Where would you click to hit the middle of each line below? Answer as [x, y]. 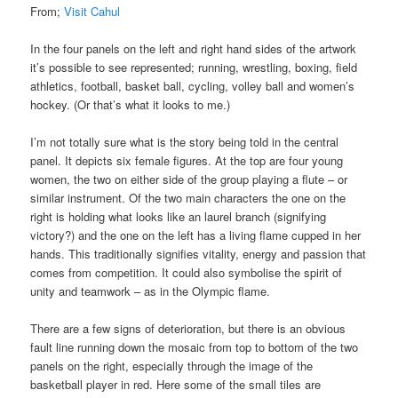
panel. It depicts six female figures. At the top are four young [187, 161]
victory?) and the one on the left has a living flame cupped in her [196, 235]
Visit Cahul [92, 12]
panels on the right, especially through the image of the [172, 366]
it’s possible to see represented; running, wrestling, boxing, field [194, 68]
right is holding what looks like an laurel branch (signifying [179, 217]
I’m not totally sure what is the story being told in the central [185, 142]
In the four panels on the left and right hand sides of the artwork [194, 49]
